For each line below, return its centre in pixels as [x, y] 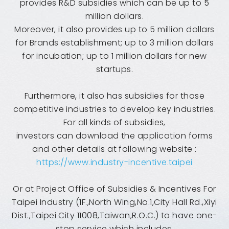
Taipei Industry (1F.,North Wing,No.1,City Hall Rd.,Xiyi [114, 202]
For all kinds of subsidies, [114, 122]
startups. [114, 69]
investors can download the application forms [114, 135]
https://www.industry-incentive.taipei [114, 162]
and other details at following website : [114, 149]
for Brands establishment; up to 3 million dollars [114, 42]
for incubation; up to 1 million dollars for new [114, 56]
